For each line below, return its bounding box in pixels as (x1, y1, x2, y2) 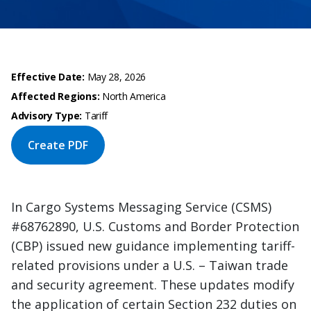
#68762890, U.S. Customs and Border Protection (11, 218, 299, 235)
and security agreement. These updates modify (11, 276, 294, 293)
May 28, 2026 (87, 70, 146, 83)
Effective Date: (11, 70, 87, 83)
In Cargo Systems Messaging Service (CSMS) (11, 199, 271, 215)
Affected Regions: (11, 90, 100, 103)
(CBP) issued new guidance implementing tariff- (11, 237, 295, 254)
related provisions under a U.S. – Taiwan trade (11, 257, 288, 274)
